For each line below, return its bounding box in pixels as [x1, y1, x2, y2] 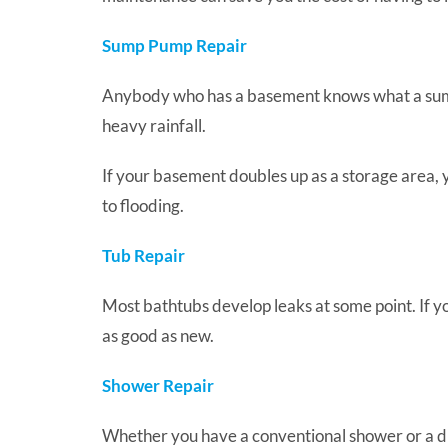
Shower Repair [101, 374, 214, 396]
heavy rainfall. [101, 114, 206, 136]
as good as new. [101, 324, 214, 346]
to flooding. [101, 194, 184, 216]
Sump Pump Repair [101, 34, 247, 56]
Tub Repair [101, 244, 185, 266]
